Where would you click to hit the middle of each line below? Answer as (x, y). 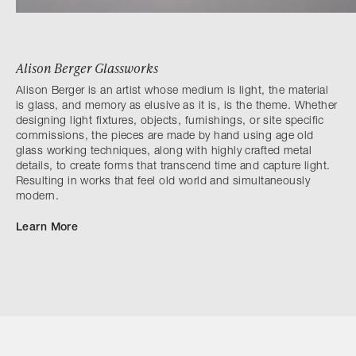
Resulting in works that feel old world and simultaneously (163, 182)
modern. (37, 197)
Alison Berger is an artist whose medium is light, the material (172, 91)
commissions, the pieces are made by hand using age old (165, 136)
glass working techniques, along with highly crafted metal (164, 151)
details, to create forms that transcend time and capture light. (173, 166)
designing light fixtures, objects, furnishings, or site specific (170, 121)
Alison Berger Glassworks (87, 68)
